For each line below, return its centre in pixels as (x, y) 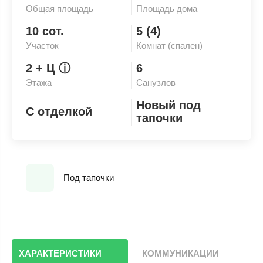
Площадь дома (167, 9)
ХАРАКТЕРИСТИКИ (60, 253)
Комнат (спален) (169, 45)
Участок (42, 45)
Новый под (168, 105)
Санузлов (156, 82)
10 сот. (45, 31)
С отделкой (59, 112)
